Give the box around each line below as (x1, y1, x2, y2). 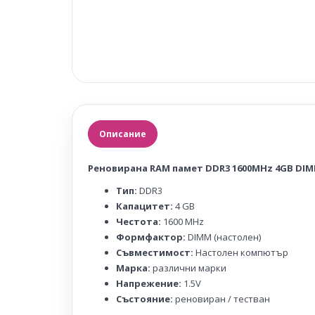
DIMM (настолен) (186, 230, 261, 243)
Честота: (116, 214, 161, 228)
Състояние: (116, 292, 173, 305)
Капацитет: (116, 199, 173, 212)
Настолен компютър (193, 245, 288, 259)
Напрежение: (116, 276, 181, 290)
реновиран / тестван (173, 292, 270, 305)
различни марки (150, 261, 226, 274)
